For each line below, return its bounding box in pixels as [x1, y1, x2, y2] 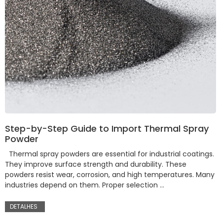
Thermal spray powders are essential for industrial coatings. [5, 149, 214, 159]
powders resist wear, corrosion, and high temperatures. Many [5, 170, 215, 180]
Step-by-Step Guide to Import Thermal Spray [5, 122, 209, 135]
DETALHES [10, 202, 37, 211]
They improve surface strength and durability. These [5, 159, 186, 170]
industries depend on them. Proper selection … [5, 180, 164, 190]
